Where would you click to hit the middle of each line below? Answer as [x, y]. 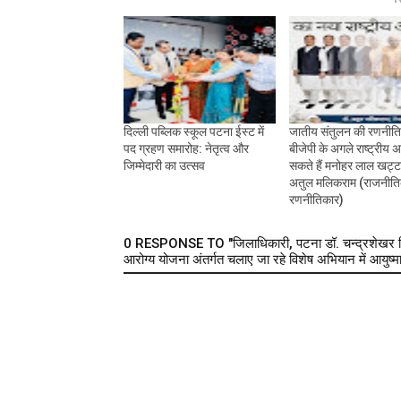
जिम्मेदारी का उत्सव [164, 166]
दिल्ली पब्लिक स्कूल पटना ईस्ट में [194, 132]
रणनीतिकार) [316, 200]
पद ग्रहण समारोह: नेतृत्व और [186, 149]
